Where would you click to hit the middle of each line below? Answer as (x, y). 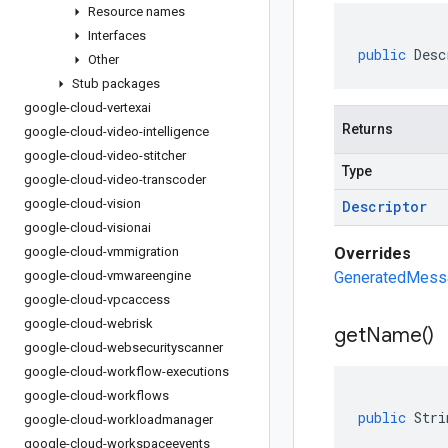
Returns (367, 129)
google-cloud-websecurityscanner (123, 347)
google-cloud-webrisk (88, 323)
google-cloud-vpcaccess (97, 299)
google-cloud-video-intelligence (116, 131)
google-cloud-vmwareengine (107, 275)
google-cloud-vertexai (87, 107)
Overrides (372, 253)
